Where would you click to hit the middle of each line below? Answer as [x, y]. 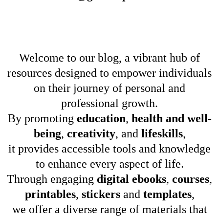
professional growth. [109, 103]
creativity [91, 133]
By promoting [42, 118]
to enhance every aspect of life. [109, 164]
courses [191, 179]
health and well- [171, 118]
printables [50, 194]
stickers [102, 194]
